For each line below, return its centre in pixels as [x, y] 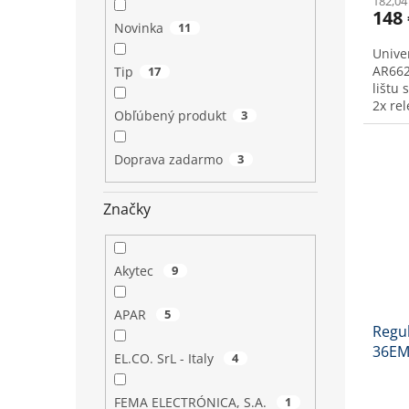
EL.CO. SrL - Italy [165, 359]
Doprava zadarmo [168, 159]
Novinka [138, 27]
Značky [127, 210]
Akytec [135, 271]
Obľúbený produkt [170, 115]
